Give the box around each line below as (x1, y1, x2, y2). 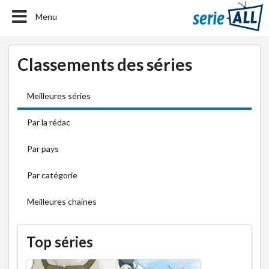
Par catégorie (27, 170, 77, 180)
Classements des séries (17, 54, 192, 74)
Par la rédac (27, 117, 70, 127)
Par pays (27, 144, 59, 154)
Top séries (26, 233, 93, 250)
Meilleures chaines (27, 196, 97, 207)
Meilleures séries (27, 91, 91, 101)
